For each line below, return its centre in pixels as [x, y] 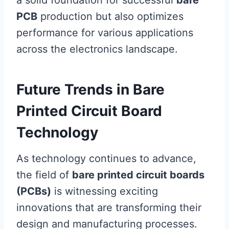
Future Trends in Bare [90, 90]
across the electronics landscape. [97, 49]
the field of [44, 175]
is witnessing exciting [105, 191]
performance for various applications [105, 33]
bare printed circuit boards [138, 175]
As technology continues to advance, [106, 159]
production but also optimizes [110, 17]
